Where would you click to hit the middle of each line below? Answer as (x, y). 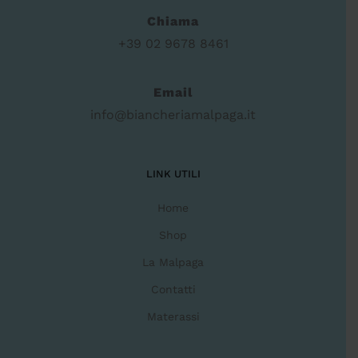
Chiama (173, 21)
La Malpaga (173, 263)
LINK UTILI (173, 174)
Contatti (173, 290)
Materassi (173, 317)
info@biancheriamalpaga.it (173, 115)
